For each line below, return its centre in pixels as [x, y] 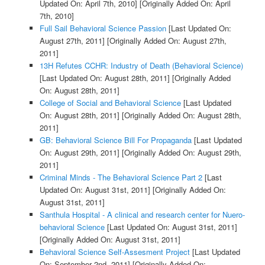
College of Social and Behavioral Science [110, 103]
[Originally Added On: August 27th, [165, 41]
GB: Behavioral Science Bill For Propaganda [115, 140]
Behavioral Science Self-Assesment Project [114, 252]
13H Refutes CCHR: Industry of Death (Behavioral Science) [141, 66]
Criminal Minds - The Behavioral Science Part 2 [121, 177]
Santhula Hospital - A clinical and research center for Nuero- [142, 215]
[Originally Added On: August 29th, [180, 153]
